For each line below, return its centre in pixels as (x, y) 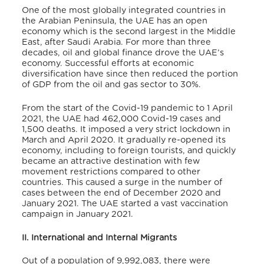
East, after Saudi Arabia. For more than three (117, 42)
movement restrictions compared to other (111, 171)
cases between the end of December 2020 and (122, 193)
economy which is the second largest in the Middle (129, 32)
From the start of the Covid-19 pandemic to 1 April (128, 108)
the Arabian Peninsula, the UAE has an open (115, 21)
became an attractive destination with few (111, 161)
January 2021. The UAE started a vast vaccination (125, 203)
